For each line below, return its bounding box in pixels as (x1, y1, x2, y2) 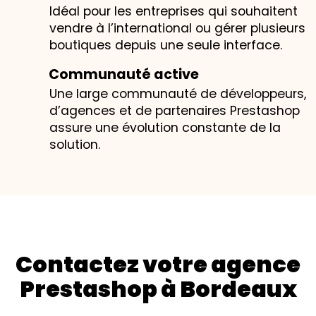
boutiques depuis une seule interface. (49, 36, 282, 54)
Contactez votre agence (16, 248, 300, 280)
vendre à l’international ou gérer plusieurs (49, 19, 305, 37)
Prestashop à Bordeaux (19, 272, 297, 305)
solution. (49, 135, 100, 153)
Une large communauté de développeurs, (49, 85, 306, 102)
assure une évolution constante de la (49, 119, 281, 136)
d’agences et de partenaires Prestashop (49, 102, 300, 119)
